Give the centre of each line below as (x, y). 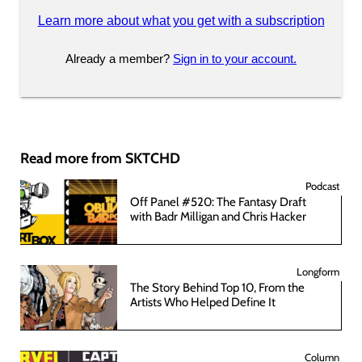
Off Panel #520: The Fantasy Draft (218, 202)
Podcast (322, 185)
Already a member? (119, 59)
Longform (318, 271)
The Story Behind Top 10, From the (217, 287)
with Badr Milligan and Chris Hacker (218, 216)
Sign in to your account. (235, 59)
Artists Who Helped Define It (203, 302)
